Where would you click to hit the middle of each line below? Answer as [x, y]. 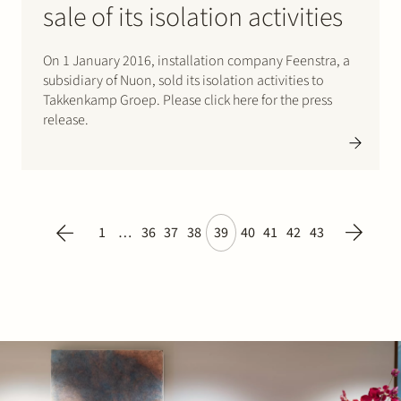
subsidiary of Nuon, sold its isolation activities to [183, 81]
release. [66, 120]
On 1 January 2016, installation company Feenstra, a [196, 61]
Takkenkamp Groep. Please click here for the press [188, 101]
